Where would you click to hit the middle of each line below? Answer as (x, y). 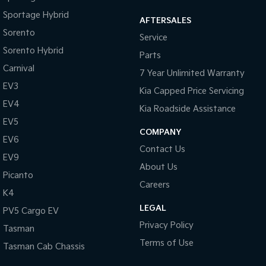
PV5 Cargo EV (31, 211)
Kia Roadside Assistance (187, 109)
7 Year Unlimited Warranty (192, 73)
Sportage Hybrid (36, 15)
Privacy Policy (166, 225)
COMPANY (160, 132)
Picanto (18, 175)
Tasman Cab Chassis (44, 247)
